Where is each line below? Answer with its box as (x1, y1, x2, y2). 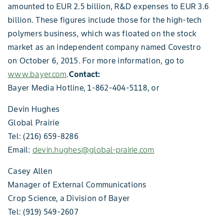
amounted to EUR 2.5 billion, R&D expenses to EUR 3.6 (8, 1, 209, 11)
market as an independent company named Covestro (8, 42, 201, 52)
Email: (8, 145, 32, 155)
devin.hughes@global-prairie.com (32, 145, 155, 155)
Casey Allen (8, 166, 52, 176)
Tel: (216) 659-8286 (8, 131, 78, 141)
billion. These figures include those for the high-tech (8, 15, 202, 25)
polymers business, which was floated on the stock (8, 29, 197, 38)
